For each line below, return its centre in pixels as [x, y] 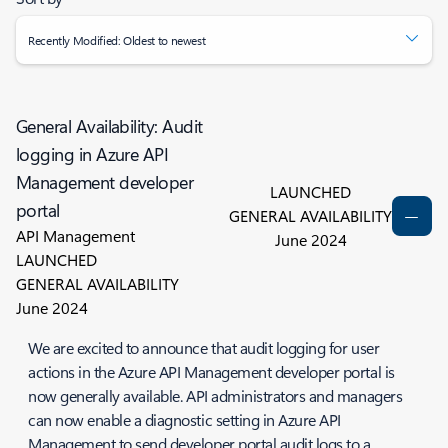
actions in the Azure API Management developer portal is [211, 371]
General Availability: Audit [109, 126]
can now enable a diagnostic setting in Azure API [184, 419]
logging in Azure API [92, 154]
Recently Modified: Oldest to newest [117, 40]
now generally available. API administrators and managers [215, 395]
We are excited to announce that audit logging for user [204, 347]
